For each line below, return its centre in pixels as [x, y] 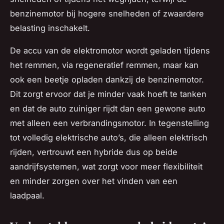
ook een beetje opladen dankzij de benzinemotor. [107, 79]
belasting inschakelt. [50, 28]
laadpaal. [27, 195]
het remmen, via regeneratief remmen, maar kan [104, 65]
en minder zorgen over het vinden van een [94, 181]
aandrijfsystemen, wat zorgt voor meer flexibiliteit [106, 166]
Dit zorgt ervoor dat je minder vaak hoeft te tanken [108, 94]
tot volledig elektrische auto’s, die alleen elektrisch [109, 137]
